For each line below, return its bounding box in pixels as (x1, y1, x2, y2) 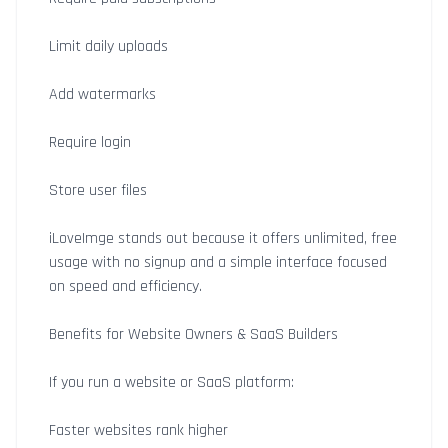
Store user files (49, 180, 147, 201)
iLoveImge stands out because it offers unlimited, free (49, 228, 397, 249)
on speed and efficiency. (49, 276, 202, 297)
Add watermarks (49, 84, 156, 105)
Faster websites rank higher (49, 420, 228, 441)
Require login (49, 132, 131, 153)
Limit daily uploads (49, 36, 168, 57)
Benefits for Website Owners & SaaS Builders (49, 324, 338, 345)
